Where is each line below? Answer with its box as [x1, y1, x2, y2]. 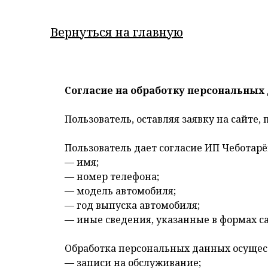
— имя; [65, 156, 99, 169]
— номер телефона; [65, 170, 159, 183]
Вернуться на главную [50, 24, 183, 40]
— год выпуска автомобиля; [65, 199, 200, 212]
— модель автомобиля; [65, 184, 176, 197]
